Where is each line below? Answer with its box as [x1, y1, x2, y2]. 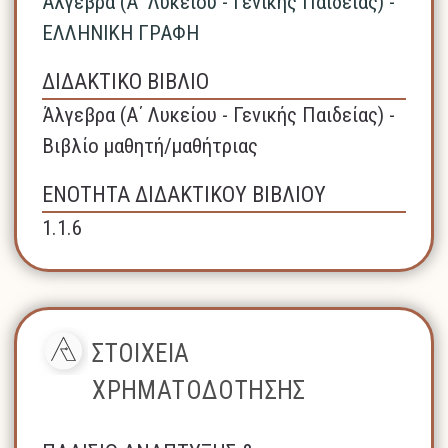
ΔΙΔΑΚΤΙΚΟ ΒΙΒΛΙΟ [42, 68, 210, 94]
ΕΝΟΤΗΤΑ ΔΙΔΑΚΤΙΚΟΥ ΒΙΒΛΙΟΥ [42, 181, 327, 207]
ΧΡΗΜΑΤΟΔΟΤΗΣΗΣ [92, 375, 306, 405]
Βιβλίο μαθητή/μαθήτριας [42, 133, 259, 158]
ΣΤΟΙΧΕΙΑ [92, 338, 190, 368]
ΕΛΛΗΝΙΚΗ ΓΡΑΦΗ [42, 20, 200, 45]
